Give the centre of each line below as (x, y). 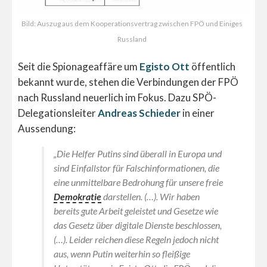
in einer (198, 113)
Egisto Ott (164, 66)
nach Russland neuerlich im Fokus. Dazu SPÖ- (117, 97)
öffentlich (212, 66)
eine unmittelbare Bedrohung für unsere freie (138, 182)
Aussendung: (47, 128)
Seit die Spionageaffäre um (79, 66)
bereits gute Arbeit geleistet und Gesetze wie (136, 210)
